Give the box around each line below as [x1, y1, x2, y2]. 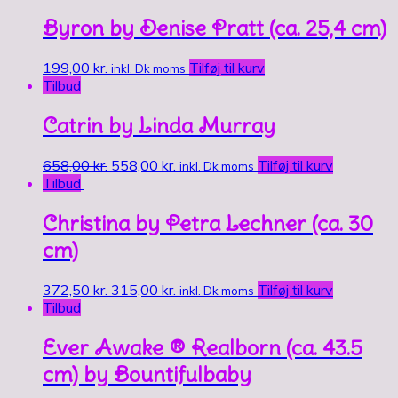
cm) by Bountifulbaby [43, 360, 251, 387]
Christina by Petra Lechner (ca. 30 [43, 209, 373, 236]
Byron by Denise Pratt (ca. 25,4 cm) [43, 14, 386, 42]
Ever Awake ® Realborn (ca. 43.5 [43, 333, 362, 361]
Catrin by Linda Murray [43, 111, 275, 139]
